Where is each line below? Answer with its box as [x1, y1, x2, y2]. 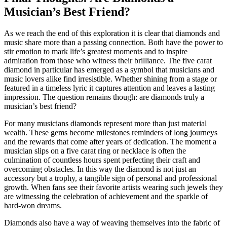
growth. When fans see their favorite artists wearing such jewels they [4, 183, 223, 192]
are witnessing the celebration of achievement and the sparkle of [4, 192, 208, 201]
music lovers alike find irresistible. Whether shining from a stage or [4, 74, 217, 84]
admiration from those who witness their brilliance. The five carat [4, 56, 212, 65]
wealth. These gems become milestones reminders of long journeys [4, 128, 217, 137]
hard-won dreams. [4, 201, 62, 210]
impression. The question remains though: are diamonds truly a [4, 93, 204, 102]
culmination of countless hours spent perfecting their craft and [4, 156, 200, 165]
